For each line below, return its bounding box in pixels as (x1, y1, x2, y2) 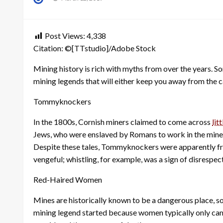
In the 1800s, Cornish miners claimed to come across (33, 116, 212, 126)
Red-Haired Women (33, 174, 102, 184)
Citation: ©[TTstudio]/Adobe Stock (33, 43, 156, 53)
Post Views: (45, 30, 85, 40)
